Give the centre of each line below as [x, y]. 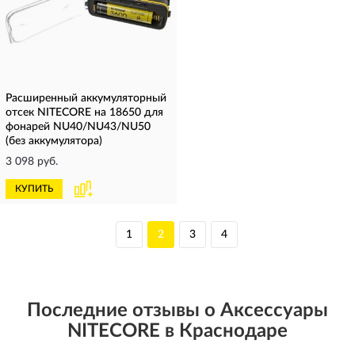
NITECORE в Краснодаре [177, 331]
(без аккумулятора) [54, 141]
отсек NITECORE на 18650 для [84, 113]
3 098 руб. [32, 162]
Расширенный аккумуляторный [86, 98]
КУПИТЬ [34, 189]
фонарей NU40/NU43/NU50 [78, 127]
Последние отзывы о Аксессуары [177, 311]
